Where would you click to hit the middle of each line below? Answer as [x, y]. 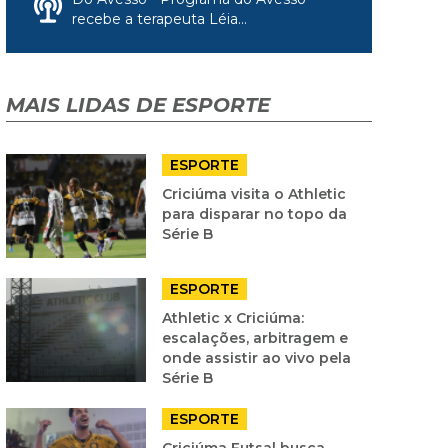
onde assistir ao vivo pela [256, 357]
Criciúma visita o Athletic [254, 193]
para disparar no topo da [254, 213]
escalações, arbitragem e [255, 337]
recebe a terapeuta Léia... [159, 18]
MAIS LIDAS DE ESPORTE [138, 104]
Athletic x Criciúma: [233, 317]
